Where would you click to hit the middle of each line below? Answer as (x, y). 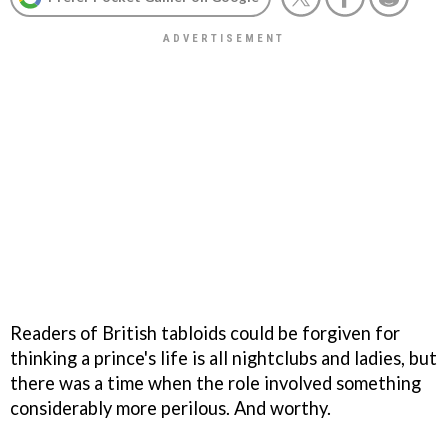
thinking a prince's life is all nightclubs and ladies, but (223, 357)
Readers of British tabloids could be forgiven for (205, 332)
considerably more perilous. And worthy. (170, 407)
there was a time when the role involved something (215, 382)
